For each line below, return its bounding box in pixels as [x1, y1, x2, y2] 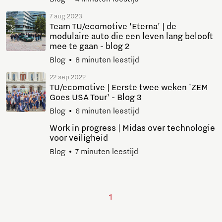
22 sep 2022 [50, 73, 86, 81]
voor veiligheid [50, 133, 108, 143]
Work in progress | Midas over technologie [50, 123, 215, 133]
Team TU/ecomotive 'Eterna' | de [50, 21, 176, 32]
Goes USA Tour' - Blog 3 [50, 92, 142, 103]
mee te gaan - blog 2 [50, 41, 129, 52]
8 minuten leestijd [75, 55, 139, 64]
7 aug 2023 [50, 12, 82, 20]
